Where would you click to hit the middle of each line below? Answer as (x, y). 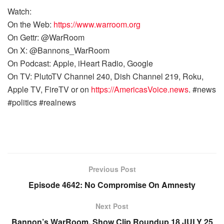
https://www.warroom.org (97, 24)
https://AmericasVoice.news (140, 89)
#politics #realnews (43, 102)
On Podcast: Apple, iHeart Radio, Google (81, 63)
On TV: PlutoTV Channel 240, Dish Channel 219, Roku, (105, 76)
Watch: (19, 11)
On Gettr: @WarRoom (46, 37)
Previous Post (112, 169)
